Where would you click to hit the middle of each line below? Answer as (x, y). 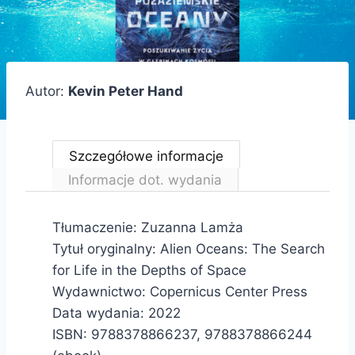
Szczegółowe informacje (146, 156)
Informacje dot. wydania (145, 179)
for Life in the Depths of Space (149, 270)
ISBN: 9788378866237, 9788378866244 (182, 334)
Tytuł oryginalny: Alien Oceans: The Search (189, 248)
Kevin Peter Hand (126, 91)
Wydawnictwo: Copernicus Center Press (180, 291)
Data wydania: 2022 (116, 313)
